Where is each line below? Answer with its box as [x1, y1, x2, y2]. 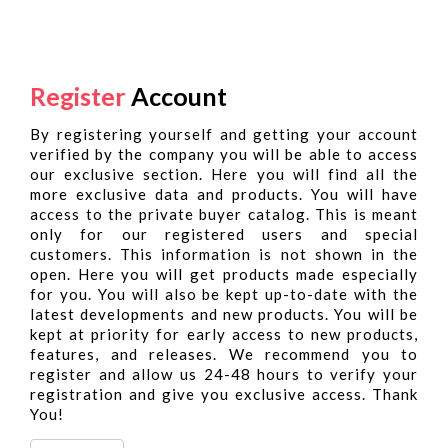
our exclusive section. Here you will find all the [30, 165, 418, 183]
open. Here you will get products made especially [30, 265, 418, 283]
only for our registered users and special [30, 225, 418, 243]
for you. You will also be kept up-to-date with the [30, 285, 418, 303]
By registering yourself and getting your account [30, 125, 418, 143]
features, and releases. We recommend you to [30, 345, 418, 363]
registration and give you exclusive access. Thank [30, 385, 418, 403]
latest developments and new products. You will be [30, 305, 418, 323]
